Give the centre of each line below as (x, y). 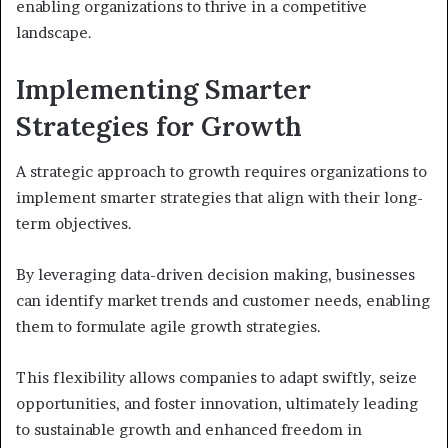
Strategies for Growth (159, 126)
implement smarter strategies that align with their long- (219, 197)
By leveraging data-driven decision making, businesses (215, 274)
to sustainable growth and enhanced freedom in (189, 429)
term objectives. (74, 223)
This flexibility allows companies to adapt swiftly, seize (216, 377)
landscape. (54, 33)
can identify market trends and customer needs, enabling (223, 300)
